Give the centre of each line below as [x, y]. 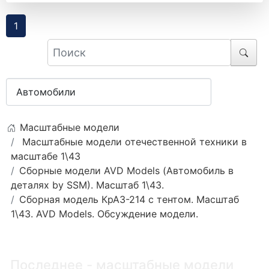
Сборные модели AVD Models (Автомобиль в [126, 170]
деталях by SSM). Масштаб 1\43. [87, 185]
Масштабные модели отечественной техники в [134, 141]
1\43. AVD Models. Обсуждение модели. [104, 213]
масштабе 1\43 [46, 156]
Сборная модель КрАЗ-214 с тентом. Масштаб [129, 199]
